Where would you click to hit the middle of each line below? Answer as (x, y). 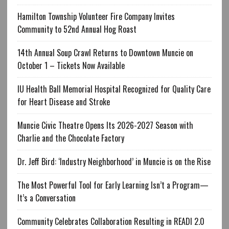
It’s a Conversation (46, 198)
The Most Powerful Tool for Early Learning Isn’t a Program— (113, 185)
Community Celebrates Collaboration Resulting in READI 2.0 (111, 222)
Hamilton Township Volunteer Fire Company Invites (96, 17)
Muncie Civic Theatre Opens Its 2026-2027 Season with (105, 125)
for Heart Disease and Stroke (63, 102)
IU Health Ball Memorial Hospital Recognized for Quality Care (114, 89)
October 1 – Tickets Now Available (71, 66)
